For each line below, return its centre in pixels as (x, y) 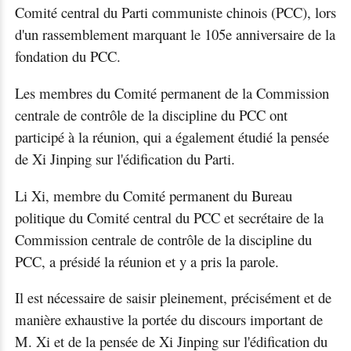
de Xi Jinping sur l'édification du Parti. (125, 159)
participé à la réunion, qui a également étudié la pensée (172, 137)
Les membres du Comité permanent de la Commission (172, 93)
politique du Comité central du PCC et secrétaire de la (169, 217)
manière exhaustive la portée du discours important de (168, 320)
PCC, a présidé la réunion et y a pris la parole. (147, 261)
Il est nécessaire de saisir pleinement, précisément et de (173, 298)
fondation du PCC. (67, 56)
